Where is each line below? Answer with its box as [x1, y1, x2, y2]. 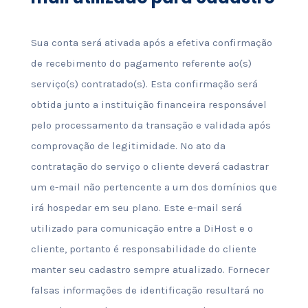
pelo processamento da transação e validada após [30, 119, 271, 131]
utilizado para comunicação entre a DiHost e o [30, 222, 253, 234]
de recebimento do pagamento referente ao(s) [30, 57, 252, 69]
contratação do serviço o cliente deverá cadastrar [30, 160, 269, 173]
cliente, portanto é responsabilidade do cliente [30, 243, 256, 255]
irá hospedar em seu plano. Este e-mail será [30, 201, 242, 214]
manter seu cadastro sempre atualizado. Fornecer [30, 263, 269, 276]
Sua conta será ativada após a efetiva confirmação [30, 36, 272, 49]
